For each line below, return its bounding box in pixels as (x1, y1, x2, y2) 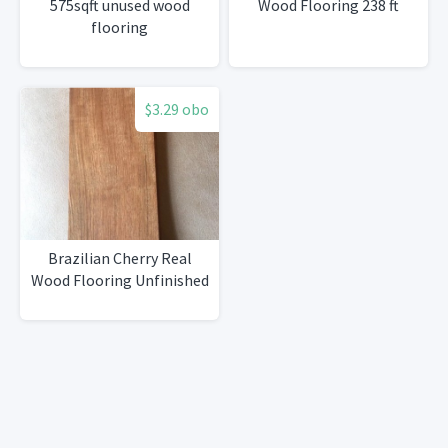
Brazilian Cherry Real (47, 248, 192, 269)
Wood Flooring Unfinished (30, 270, 209, 291)
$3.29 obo (145, 99, 209, 120)
